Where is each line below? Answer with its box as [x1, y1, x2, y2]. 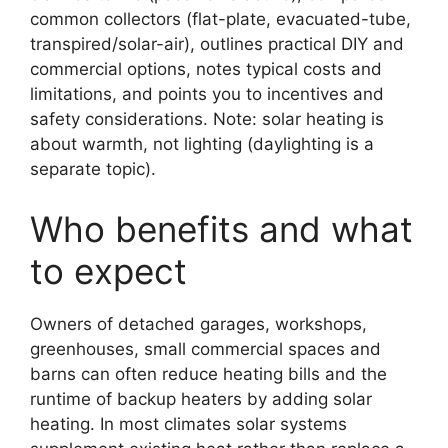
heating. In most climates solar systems [30, 413, 347, 434]
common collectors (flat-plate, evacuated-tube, [30, 9, 411, 30]
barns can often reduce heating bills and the [30, 363, 387, 384]
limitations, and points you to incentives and [30, 84, 384, 105]
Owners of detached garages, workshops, [30, 313, 367, 334]
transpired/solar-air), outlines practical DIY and [30, 34, 404, 55]
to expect [30, 249, 187, 292]
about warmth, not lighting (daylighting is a [30, 134, 374, 155]
